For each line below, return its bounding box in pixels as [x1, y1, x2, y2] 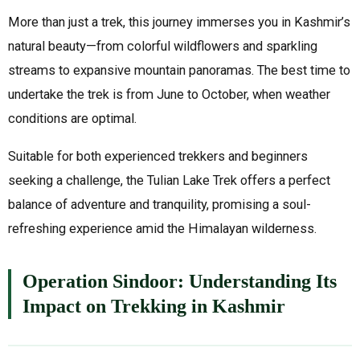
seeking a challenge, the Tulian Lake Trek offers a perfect [8, 173, 330, 189]
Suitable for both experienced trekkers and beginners [8, 149, 308, 165]
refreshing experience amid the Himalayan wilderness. [8, 221, 317, 237]
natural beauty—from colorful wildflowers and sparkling [8, 38, 317, 54]
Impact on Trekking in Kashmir [22, 296, 285, 317]
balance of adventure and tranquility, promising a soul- [8, 197, 311, 213]
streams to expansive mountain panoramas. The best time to [8, 62, 350, 78]
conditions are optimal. [8, 110, 137, 126]
